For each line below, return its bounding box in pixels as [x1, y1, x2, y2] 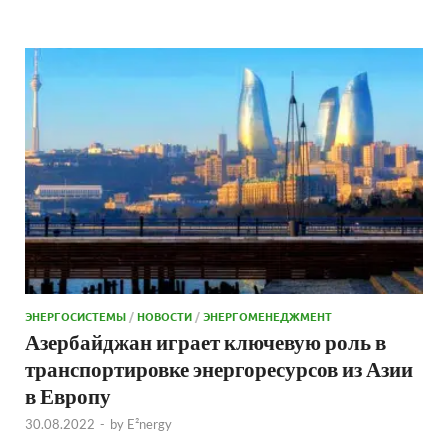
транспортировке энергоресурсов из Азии [25, 355, 413, 381]
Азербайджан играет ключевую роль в [25, 328, 386, 354]
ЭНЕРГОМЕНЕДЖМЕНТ [203, 307, 332, 324]
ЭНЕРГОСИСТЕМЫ [25, 307, 126, 324]
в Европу [25, 382, 111, 408]
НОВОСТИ [137, 307, 192, 324]
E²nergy [127, 415, 172, 432]
